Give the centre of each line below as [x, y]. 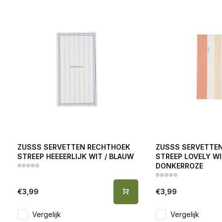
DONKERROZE [179, 166]
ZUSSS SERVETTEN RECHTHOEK [74, 147]
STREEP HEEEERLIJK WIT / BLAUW [76, 156]
